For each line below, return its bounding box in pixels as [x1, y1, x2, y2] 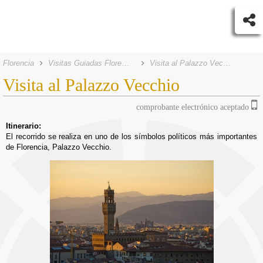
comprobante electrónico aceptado [136, 103, 251, 112]
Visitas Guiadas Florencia [122, 59, 129, 68]
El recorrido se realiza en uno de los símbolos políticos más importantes [6, 132, 257, 141]
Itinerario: [6, 122, 41, 130]
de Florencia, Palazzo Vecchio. [6, 143, 112, 151]
